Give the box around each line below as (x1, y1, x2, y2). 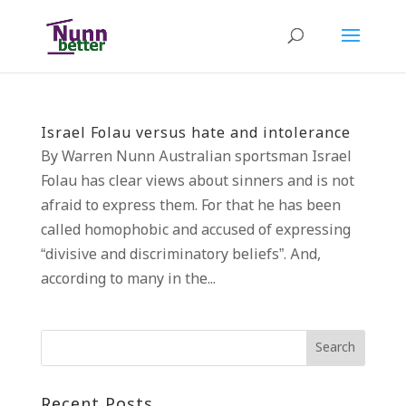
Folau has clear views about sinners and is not (40, 172, 354, 191)
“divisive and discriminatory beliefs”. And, (40, 246, 321, 265)
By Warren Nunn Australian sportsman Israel (40, 148, 352, 167)
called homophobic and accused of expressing (40, 221, 351, 240)
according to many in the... (40, 270, 216, 289)
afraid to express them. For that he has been (40, 197, 341, 216)
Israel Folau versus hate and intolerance (40, 124, 351, 143)
